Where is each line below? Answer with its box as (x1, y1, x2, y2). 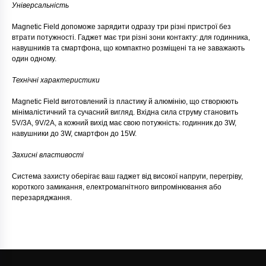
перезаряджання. (12, 194, 72, 202)
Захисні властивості (12, 151, 84, 160)
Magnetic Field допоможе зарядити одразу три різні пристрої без (12, 23, 231, 31)
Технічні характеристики (12, 76, 100, 85)
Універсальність (12, 1, 69, 10)
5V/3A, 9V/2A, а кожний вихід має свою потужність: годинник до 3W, (12, 119, 236, 128)
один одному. (12, 55, 56, 64)
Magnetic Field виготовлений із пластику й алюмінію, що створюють (12, 97, 238, 106)
